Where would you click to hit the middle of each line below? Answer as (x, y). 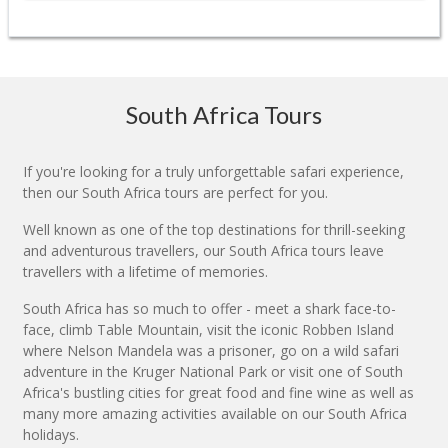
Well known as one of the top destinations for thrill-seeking (214, 230)
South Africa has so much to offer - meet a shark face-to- (209, 309)
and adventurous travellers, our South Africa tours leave (203, 251)
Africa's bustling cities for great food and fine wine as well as (218, 393)
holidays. (51, 435)
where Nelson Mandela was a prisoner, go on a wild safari (211, 351)
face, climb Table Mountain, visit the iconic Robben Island (208, 330)
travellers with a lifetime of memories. (145, 272)
